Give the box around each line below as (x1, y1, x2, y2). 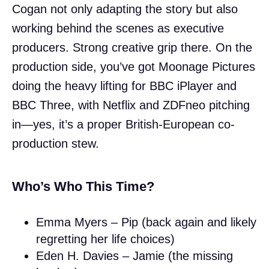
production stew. (12, 136, 99, 150)
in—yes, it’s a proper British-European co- (12, 117, 235, 131)
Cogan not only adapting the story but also (12, 2, 238, 16)
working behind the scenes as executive (12, 21, 224, 35)
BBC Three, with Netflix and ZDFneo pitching (12, 98, 250, 112)
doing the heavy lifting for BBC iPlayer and (12, 79, 237, 92)
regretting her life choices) (36, 232, 175, 246)
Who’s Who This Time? (12, 178, 154, 194)
